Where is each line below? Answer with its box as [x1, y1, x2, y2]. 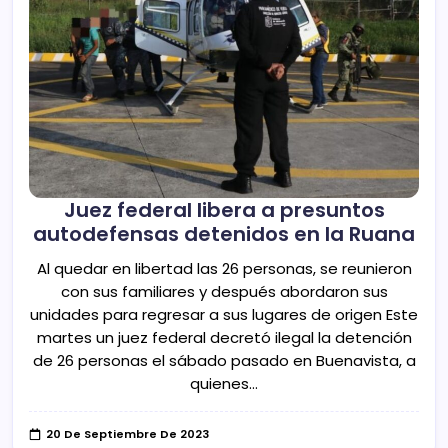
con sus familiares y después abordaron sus [60, 281, 388, 303]
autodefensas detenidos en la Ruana [33, 219, 415, 248]
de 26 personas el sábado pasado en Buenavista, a [32, 350, 416, 372]
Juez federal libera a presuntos [63, 195, 385, 224]
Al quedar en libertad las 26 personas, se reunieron [36, 258, 412, 280]
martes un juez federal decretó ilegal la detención [36, 327, 412, 349]
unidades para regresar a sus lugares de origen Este [30, 304, 418, 326]
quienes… [190, 373, 258, 395]
